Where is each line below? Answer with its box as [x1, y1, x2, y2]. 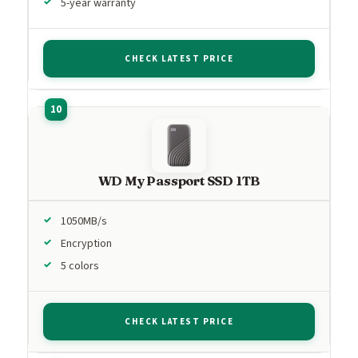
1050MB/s [61, 213, 107, 229]
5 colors [61, 257, 99, 274]
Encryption [61, 235, 112, 252]
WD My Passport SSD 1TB [97, 172, 261, 189]
